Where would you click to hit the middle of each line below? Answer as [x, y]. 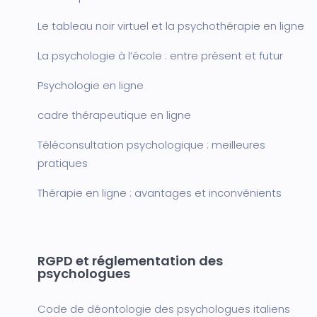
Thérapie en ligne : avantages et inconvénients [160, 193]
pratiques [63, 163]
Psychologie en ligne [91, 85]
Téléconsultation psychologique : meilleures [151, 145]
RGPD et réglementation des [130, 261]
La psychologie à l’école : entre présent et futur [160, 56]
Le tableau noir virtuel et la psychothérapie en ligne [171, 26]
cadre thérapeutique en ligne [114, 115]
